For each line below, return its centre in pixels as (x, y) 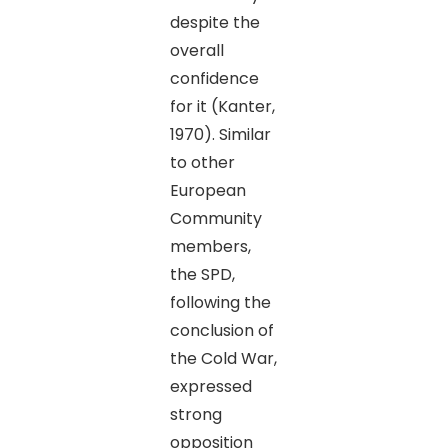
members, (210, 246)
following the (220, 302)
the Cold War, (223, 358)
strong (195, 414)
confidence (214, 78)
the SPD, (202, 274)
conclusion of (221, 330)
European (207, 190)
